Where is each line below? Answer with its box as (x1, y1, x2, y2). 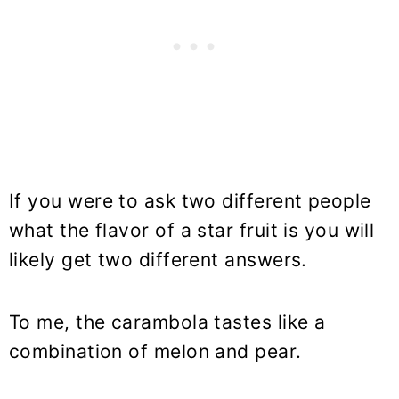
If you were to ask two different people (9, 189, 371, 212)
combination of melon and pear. (9, 339, 302, 362)
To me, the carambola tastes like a (9, 310, 326, 333)
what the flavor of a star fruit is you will (9, 218, 375, 241)
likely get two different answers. (9, 248, 307, 271)
